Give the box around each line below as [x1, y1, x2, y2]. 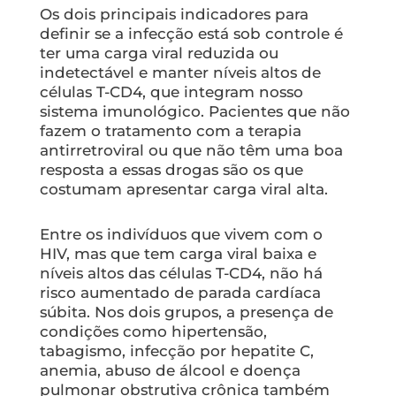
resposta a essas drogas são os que [39, 160, 303, 179]
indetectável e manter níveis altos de [39, 63, 321, 81]
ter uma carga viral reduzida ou [39, 43, 278, 62]
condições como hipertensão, [39, 323, 267, 341]
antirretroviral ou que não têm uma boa [39, 141, 343, 159]
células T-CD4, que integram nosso [39, 82, 303, 101]
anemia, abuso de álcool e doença [39, 362, 301, 380]
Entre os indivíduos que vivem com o [39, 225, 323, 244]
